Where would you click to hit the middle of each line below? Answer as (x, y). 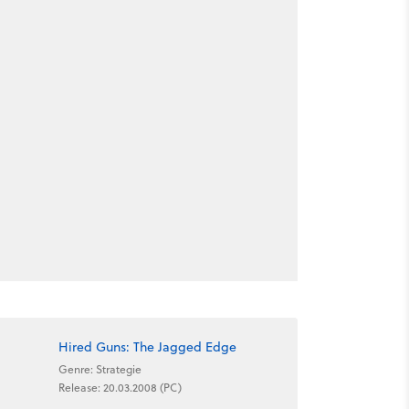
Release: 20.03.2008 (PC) (120, 387)
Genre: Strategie (100, 369)
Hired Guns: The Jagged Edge (147, 346)
